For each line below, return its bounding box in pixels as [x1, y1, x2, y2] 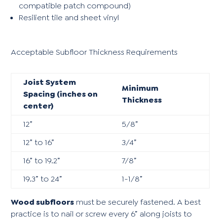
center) [23, 100, 54, 111]
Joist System [23, 76, 76, 87]
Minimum [122, 82, 159, 93]
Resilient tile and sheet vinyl [19, 12, 119, 23]
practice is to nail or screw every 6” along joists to [11, 208, 192, 219]
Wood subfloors [11, 196, 74, 207]
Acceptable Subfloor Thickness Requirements [11, 46, 178, 57]
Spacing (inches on [23, 88, 98, 99]
